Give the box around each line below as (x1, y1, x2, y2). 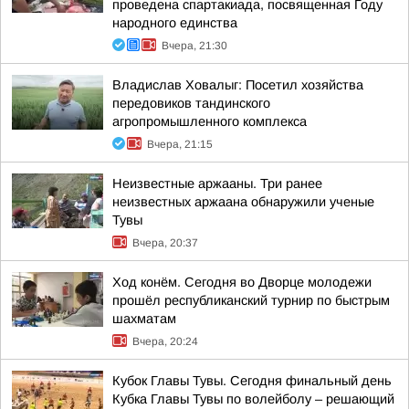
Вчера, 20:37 (132, 236, 198, 249)
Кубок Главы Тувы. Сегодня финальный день (112, 373, 392, 388)
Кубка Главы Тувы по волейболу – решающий (112, 392, 394, 406)
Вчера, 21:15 (147, 138, 213, 151)
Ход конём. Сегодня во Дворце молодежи (112, 275, 372, 289)
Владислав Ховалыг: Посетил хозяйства (112, 78, 363, 92)
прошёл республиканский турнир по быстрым (112, 293, 390, 308)
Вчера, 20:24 (132, 335, 198, 348)
